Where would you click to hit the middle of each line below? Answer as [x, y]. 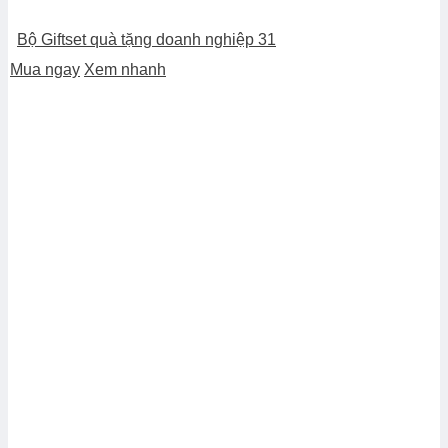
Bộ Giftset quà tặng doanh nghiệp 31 [146, 39]
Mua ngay [45, 69]
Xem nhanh [125, 69]
